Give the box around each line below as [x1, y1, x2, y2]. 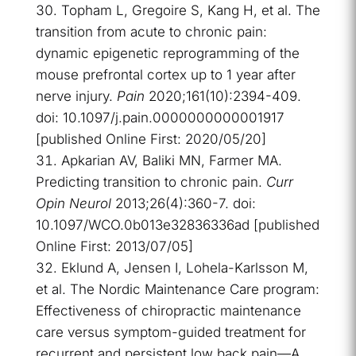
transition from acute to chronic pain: [35, 24, 267, 41]
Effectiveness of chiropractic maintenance [35, 303, 301, 319]
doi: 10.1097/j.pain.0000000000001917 [35, 110, 284, 126]
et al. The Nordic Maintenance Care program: [35, 281, 319, 298]
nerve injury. [35, 88, 117, 105]
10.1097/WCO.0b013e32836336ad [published [35, 217, 319, 234]
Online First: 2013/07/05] [35, 238, 193, 255]
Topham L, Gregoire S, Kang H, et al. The [60, 2, 320, 19]
